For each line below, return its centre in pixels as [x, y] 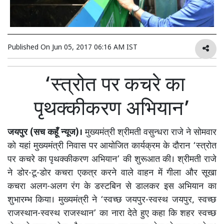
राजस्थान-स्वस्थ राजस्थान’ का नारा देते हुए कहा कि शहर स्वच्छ [112, 213]
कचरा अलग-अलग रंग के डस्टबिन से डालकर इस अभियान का [112, 186]
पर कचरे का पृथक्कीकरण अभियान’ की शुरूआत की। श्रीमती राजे [112, 159]
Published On [30, 47]
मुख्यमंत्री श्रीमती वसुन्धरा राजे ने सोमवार [149, 132]
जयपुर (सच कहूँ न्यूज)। [45, 132]
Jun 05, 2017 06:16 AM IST [95, 47]
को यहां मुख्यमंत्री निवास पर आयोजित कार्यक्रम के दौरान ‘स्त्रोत [112, 146]
